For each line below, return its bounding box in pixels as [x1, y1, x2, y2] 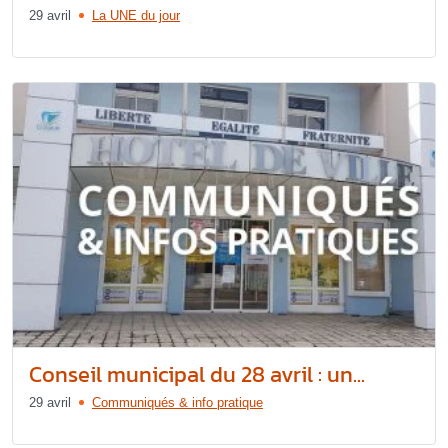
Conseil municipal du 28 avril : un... [29, 357, 365, 391]
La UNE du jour [92, 8, 180, 23]
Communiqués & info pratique [92, 394, 263, 410]
